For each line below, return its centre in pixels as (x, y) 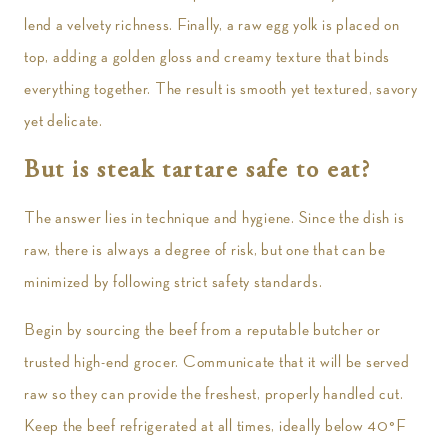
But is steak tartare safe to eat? (201, 171)
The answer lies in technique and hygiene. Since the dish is (214, 218)
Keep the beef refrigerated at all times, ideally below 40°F (215, 426)
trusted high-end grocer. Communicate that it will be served (217, 362)
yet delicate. (65, 121)
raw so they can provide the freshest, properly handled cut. (214, 394)
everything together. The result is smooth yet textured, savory (221, 89)
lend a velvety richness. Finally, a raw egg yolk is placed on (212, 25)
